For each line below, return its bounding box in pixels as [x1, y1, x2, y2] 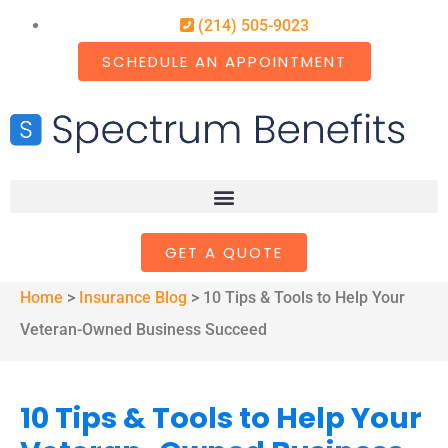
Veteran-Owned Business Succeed [20, 320, 267, 340]
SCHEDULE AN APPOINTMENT [101, 51, 347, 72]
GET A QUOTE [165, 242, 283, 264]
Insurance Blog [79, 288, 187, 308]
